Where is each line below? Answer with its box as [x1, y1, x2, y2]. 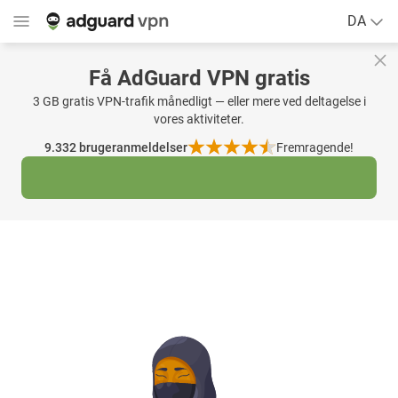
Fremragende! [276, 140, 354, 155]
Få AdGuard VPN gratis [88, 66, 310, 91]
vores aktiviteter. [154, 112, 244, 126]
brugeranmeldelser [79, 140, 187, 155]
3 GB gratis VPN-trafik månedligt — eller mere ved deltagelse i [32, 94, 366, 108]
